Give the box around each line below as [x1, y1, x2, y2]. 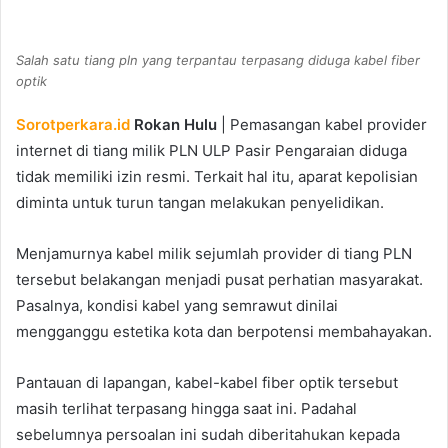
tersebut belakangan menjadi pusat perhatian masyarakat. [16, 270, 423, 289]
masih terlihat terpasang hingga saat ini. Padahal [16, 399, 357, 418]
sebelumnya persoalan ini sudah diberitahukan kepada [16, 425, 400, 444]
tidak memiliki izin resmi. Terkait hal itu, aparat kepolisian [16, 167, 418, 186]
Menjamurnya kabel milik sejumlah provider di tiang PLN [16, 244, 412, 263]
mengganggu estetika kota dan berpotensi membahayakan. [16, 322, 432, 341]
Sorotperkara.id [16, 115, 130, 134]
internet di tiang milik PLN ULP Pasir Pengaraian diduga [16, 141, 407, 160]
